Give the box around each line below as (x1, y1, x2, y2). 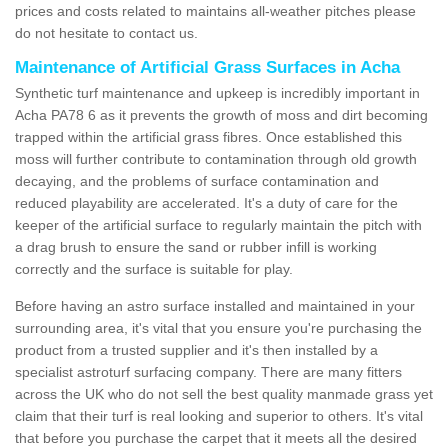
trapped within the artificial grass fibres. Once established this (15, 128, 402, 145)
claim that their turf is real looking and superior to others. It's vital (15, 407, 423, 424)
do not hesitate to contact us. (15, 24, 198, 41)
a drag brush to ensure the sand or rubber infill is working (15, 238, 377, 255)
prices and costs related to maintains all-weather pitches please (15, 2, 416, 19)
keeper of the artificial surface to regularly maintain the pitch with (15, 216, 422, 233)
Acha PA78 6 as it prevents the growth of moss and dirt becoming (15, 106, 428, 123)
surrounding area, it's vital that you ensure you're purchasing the (15, 319, 422, 336)
